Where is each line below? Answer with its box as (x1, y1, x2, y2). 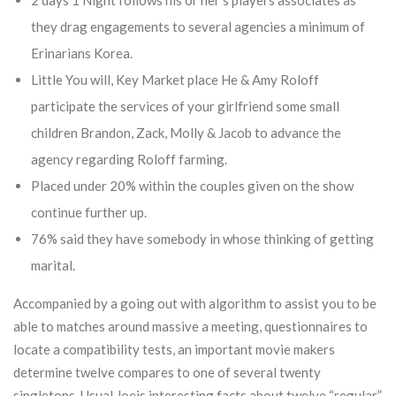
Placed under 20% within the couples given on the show (31, 178, 354, 194)
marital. (31, 257, 75, 273)
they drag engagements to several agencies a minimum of (31, 19, 365, 34)
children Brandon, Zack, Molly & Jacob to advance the (31, 125, 341, 141)
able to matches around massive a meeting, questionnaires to (13, 318, 368, 334)
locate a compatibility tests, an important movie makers (13, 341, 335, 357)
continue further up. (31, 204, 147, 220)
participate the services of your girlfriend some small (31, 98, 339, 114)
